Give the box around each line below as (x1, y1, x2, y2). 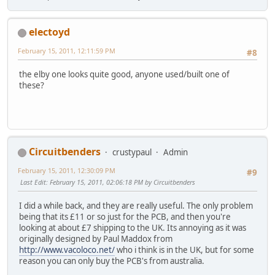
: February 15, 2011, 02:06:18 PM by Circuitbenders (46, 177, 195, 187)
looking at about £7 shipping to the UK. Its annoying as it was (19, 222, 246, 233)
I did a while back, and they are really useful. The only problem (19, 199, 253, 211)
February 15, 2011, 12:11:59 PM (18, 46, 115, 56)
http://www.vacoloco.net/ (19, 244, 115, 255)
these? (19, 79, 44, 91)
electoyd (29, 25, 70, 39)
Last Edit (20, 177, 46, 187)
